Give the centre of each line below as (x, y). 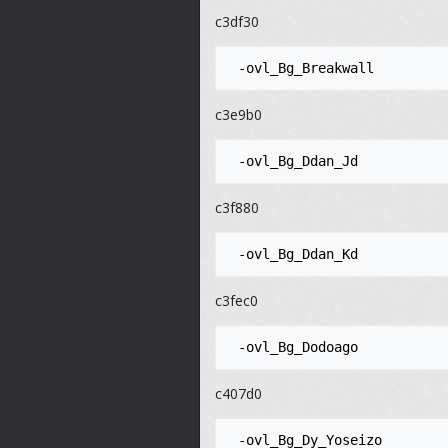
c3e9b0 (238, 115)
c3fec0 (236, 301)
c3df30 (237, 22)
